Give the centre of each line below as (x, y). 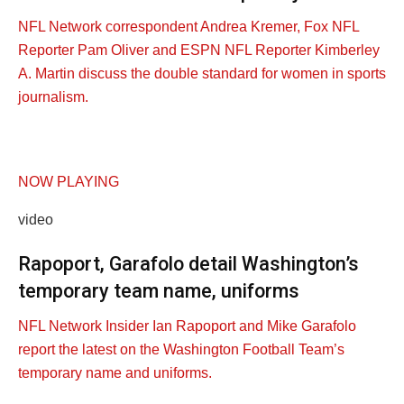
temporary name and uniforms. (115, 372)
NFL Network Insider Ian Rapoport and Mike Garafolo (187, 326)
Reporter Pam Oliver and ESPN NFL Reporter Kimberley (199, 50)
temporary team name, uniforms (159, 291)
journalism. (53, 96)
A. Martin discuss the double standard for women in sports (202, 73)
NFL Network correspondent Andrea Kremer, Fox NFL (188, 26)
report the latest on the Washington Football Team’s (181, 349)
